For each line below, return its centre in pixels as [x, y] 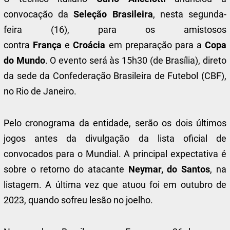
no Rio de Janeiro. [40, 91]
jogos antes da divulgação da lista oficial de [115, 138]
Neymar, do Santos [169, 169]
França [49, 45]
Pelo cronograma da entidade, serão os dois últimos [115, 123]
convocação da [39, 14]
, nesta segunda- [189, 14]
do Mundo [24, 60]
